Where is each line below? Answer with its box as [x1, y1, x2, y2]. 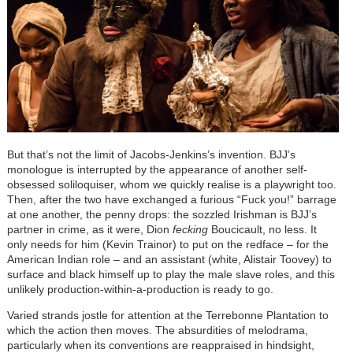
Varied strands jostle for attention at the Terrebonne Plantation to [6, 309, 329, 322]
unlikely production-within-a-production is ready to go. [6, 283, 273, 296]
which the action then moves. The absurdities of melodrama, [6, 324, 308, 337]
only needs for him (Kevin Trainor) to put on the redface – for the [6, 238, 329, 251]
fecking [172, 223, 208, 236]
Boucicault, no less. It [207, 223, 317, 236]
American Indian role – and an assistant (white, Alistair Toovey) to [6, 253, 332, 266]
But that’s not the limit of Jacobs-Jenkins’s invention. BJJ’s [6, 148, 295, 162]
